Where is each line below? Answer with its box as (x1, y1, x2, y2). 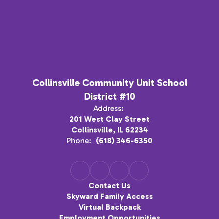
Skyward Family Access (66, 192, 153, 201)
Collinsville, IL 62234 (71, 125, 148, 135)
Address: (93, 104, 124, 113)
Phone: (66, 136, 91, 146)
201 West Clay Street (69, 114, 150, 124)
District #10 (84, 90, 135, 103)
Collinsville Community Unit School (32, 77, 187, 89)
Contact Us (88, 181, 131, 191)
